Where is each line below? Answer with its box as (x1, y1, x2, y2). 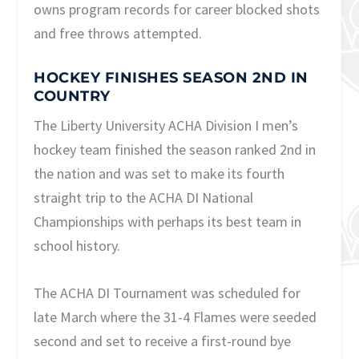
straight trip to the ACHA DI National (34, 188, 254, 208)
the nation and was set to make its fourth (34, 164, 285, 184)
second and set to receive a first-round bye (34, 332, 292, 351)
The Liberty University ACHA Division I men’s (34, 116, 299, 135)
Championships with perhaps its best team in (34, 212, 302, 232)
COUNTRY (34, 87, 111, 106)
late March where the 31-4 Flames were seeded (34, 308, 317, 327)
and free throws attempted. (34, 24, 203, 43)
